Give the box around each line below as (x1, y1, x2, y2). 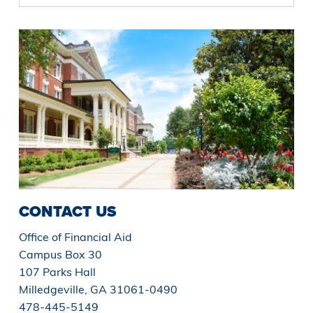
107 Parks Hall (18, 264, 96, 279)
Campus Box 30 (18, 247, 102, 261)
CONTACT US (18, 199, 116, 223)
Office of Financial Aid (18, 229, 132, 244)
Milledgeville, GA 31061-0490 (18, 282, 177, 296)
